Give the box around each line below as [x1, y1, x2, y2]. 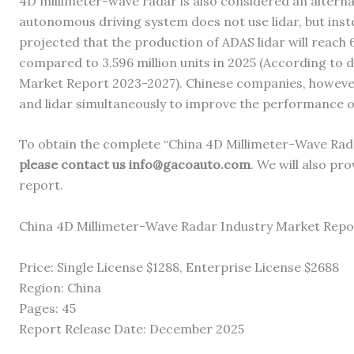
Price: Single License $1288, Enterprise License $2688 [19, 258, 339, 275]
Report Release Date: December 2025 [19, 320, 244, 337]
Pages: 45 [19, 299, 76, 316]
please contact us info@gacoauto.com [19, 156, 250, 173]
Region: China [19, 279, 101, 296]
